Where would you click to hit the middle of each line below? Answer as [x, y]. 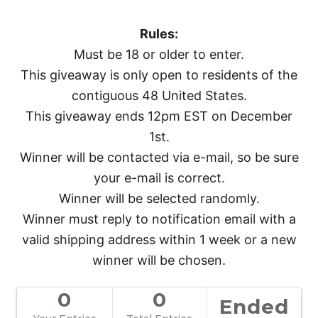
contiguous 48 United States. [159, 96]
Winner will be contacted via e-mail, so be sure [159, 158]
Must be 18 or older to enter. [159, 55]
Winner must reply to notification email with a [159, 219]
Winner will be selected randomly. [159, 199]
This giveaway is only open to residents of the [159, 75]
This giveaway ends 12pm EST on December [159, 116]
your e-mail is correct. [159, 178]
